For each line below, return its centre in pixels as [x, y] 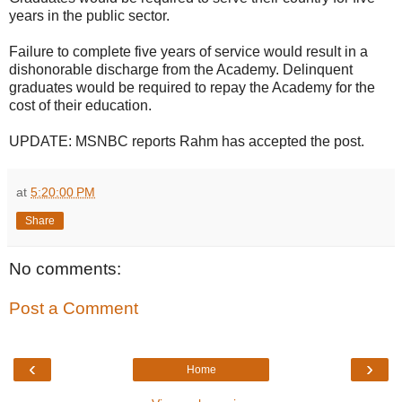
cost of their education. [80, 106]
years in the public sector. [89, 16]
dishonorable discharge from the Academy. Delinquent [181, 70]
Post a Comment [74, 308]
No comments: [65, 269]
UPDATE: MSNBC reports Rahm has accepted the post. [187, 142]
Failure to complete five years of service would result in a [188, 52]
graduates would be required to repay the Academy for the [192, 88]
